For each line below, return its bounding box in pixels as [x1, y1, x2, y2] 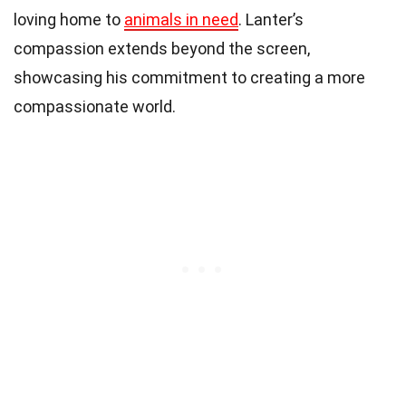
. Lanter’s [238, 9, 304, 29]
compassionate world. [14, 96, 176, 116]
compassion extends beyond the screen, [14, 38, 310, 58]
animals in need [124, 9, 238, 29]
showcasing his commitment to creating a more [14, 67, 365, 87]
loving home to [14, 9, 124, 29]
